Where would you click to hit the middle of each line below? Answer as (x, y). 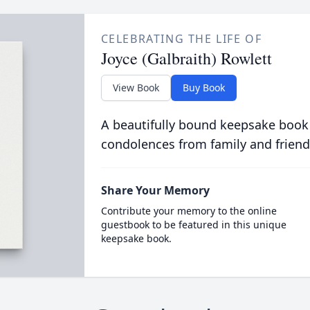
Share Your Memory (155, 190)
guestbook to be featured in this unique (193, 225)
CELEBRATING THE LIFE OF (181, 39)
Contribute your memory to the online (189, 211)
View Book (136, 88)
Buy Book (203, 88)
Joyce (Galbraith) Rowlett (186, 58)
